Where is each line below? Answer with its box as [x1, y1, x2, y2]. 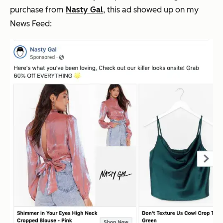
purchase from [10, 5, 66, 15]
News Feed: [10, 19, 52, 29]
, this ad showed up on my [103, 5, 199, 15]
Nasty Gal [66, 5, 103, 15]
